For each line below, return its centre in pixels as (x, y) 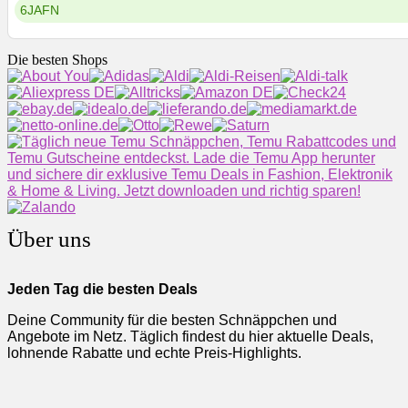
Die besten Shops (57, 59)
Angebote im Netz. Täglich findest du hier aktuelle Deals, (190, 336)
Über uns (49, 239)
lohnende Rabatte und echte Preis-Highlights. (156, 352)
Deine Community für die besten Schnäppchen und (172, 320)
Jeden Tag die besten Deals (102, 289)
